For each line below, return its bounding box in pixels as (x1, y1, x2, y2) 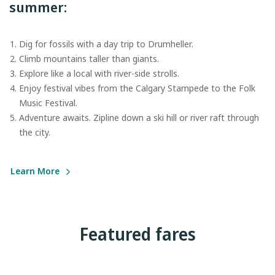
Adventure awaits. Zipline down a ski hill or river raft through (19, 112, 259, 124)
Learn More (10, 165, 60, 177)
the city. (19, 126, 50, 139)
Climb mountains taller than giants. (19, 53, 159, 65)
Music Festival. (19, 97, 77, 109)
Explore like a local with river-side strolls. (19, 68, 179, 80)
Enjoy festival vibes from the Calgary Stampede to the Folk (19, 82, 255, 95)
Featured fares (79, 222, 196, 246)
